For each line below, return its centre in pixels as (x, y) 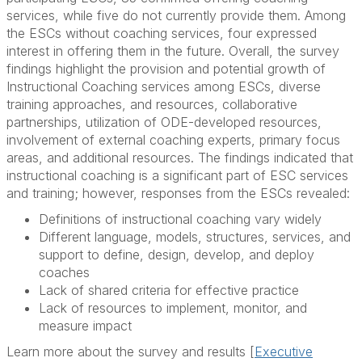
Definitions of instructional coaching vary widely (182, 219)
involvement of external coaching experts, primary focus (173, 140)
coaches (64, 273)
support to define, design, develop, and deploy (177, 255)
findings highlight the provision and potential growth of (166, 69)
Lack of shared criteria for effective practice (171, 290)
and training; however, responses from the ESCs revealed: (178, 194)
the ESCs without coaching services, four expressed (162, 34)
